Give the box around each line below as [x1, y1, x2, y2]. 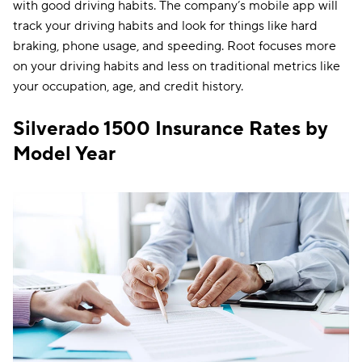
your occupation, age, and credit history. [13, 78, 243, 95]
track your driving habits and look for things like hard [13, 18, 318, 34]
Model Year [13, 141, 116, 166]
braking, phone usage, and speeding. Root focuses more [13, 38, 336, 54]
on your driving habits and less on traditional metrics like [13, 58, 340, 74]
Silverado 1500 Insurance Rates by [13, 116, 328, 141]
